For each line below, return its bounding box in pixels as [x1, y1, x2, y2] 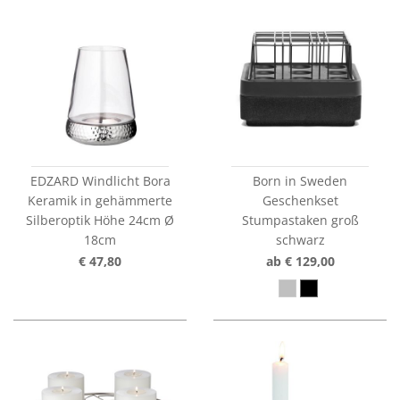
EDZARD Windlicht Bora [29, 172, 171, 190]
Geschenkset [262, 192, 338, 210]
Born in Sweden [253, 172, 347, 190]
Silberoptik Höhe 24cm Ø [26, 212, 174, 229]
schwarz [275, 231, 325, 249]
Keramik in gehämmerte [28, 192, 172, 210]
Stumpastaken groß [241, 212, 359, 229]
